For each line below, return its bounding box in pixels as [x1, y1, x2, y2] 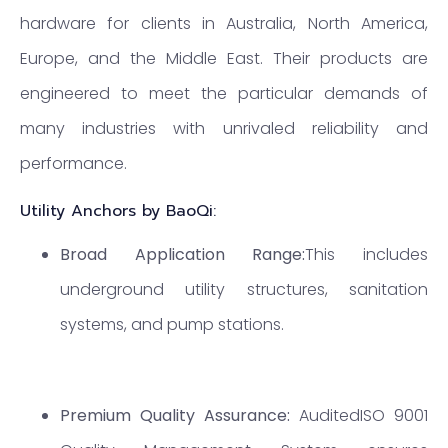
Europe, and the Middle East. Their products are [20, 47, 428, 71]
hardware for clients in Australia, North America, [20, 12, 428, 36]
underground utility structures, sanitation [60, 277, 428, 301]
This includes [305, 242, 429, 266]
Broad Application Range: [60, 242, 306, 266]
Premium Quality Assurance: [60, 403, 299, 427]
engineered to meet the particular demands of [20, 82, 428, 106]
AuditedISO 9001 [299, 403, 428, 427]
